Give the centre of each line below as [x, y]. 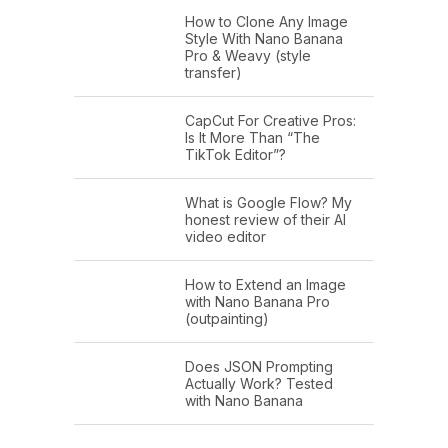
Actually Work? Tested [259, 383]
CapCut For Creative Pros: [270, 120]
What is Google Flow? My [268, 202]
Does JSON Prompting [259, 366]
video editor [225, 236]
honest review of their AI [265, 219]
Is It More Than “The [252, 137]
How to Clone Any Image [266, 21]
